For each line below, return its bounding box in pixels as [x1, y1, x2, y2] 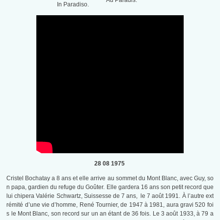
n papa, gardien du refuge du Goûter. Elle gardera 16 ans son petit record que [6, 184, 214, 191]
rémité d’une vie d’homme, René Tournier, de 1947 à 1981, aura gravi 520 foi [6, 201, 214, 209]
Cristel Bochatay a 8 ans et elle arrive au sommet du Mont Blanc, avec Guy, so [6, 175, 214, 182]
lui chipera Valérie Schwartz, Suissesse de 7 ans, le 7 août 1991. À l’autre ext [6, 192, 214, 200]
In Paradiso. [56, 1, 89, 8]
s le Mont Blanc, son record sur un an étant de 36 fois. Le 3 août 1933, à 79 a [6, 210, 214, 218]
